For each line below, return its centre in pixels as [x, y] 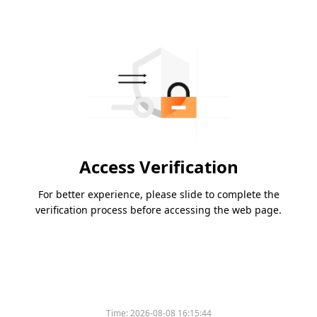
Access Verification [158, 167]
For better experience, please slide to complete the [158, 195]
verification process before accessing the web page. [158, 210]
